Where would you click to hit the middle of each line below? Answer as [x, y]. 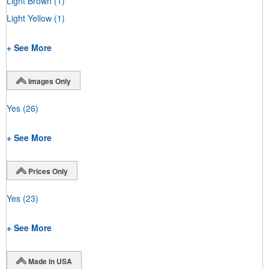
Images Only [50, 81]
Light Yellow [29, 18]
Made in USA [50, 261]
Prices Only [48, 171]
